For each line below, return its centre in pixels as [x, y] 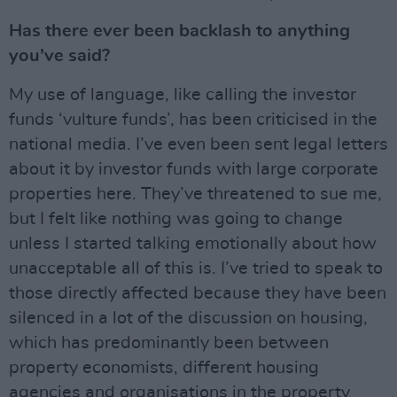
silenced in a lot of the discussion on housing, [188, 319]
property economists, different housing [164, 368]
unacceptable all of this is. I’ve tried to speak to [196, 269]
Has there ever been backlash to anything [179, 31]
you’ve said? [59, 56]
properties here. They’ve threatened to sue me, [195, 195]
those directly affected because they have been [198, 294]
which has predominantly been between [169, 343]
